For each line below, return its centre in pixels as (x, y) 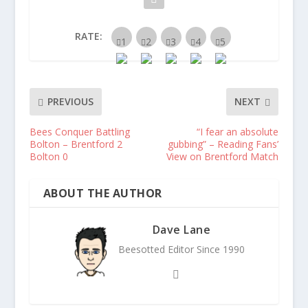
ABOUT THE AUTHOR (102, 193)
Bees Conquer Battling (79, 131)
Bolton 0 (48, 156)
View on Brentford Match (223, 156)
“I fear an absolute (238, 131)
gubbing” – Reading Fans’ (223, 144)
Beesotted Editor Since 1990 (181, 249)
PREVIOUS (70, 102)
